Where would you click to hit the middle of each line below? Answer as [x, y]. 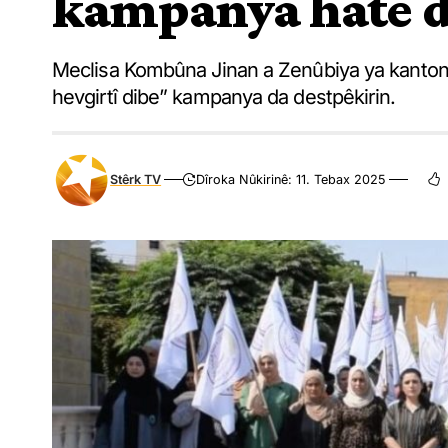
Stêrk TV [136, 179]
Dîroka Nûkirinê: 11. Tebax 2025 [291, 179]
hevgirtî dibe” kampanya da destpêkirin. [224, 96]
